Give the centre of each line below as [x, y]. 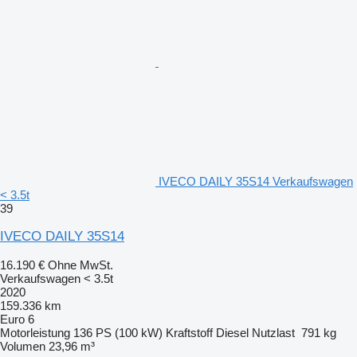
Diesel [232, 332]
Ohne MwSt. [80, 265]
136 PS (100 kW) [118, 332]
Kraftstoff [189, 332]
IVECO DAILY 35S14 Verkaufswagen [256, 181]
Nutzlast [273, 332]
